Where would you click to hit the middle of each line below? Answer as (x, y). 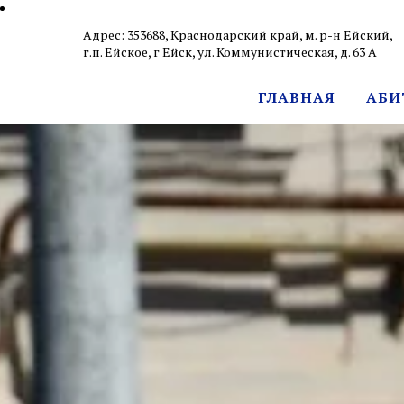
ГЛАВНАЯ (297, 97)
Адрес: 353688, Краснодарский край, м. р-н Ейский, (238, 35)
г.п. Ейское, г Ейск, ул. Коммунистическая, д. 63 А (230, 52)
